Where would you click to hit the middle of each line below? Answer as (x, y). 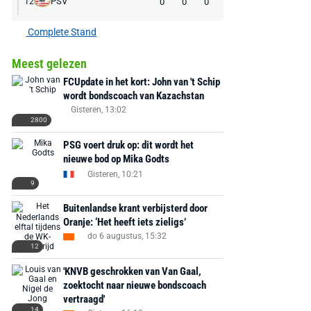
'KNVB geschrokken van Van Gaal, (132, 271)
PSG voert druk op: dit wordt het (128, 145)
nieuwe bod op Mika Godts (116, 159)
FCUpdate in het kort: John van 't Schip (141, 82)
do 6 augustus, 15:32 (127, 236)
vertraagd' (84, 299)
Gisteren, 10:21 (115, 174)
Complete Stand (61, 32)
